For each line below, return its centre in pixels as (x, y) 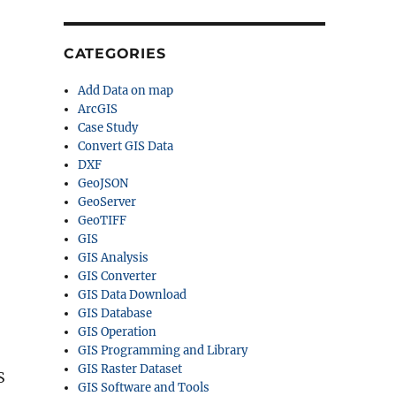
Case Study (108, 128)
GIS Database (115, 313)
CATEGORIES (114, 53)
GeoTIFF (103, 221)
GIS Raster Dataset (130, 369)
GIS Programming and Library (163, 350)
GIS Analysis (114, 258)
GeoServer (107, 202)
